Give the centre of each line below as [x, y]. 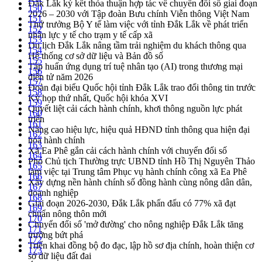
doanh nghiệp [53, 193]
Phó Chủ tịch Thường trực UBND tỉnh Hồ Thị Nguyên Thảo [142, 161]
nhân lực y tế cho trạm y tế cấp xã [90, 35]
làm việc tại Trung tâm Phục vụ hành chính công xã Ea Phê [137, 172]
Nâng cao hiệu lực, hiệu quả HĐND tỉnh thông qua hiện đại [139, 130]
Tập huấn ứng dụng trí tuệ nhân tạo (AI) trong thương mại [135, 67]
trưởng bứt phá [56, 235]
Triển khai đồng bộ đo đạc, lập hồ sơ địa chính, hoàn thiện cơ [141, 246]
